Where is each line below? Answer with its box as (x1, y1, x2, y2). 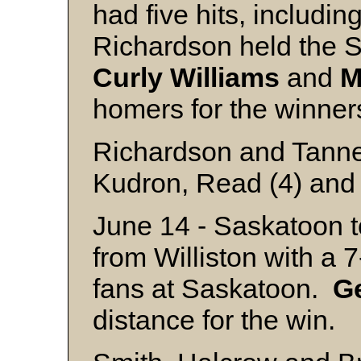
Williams (170, 62, 280, 93)
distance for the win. (93, 305, 335, 335)
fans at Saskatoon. (93, 273, 333, 304)
